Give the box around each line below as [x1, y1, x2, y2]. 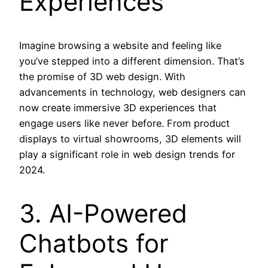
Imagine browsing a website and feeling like [19, 39, 221, 52]
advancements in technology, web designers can [19, 86, 246, 99]
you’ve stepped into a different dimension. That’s [19, 55, 245, 68]
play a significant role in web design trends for [19, 148, 235, 161]
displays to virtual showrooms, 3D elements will [19, 133, 241, 145]
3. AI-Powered [19, 197, 187, 229]
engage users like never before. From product [19, 117, 230, 130]
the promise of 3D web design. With [19, 71, 185, 83]
